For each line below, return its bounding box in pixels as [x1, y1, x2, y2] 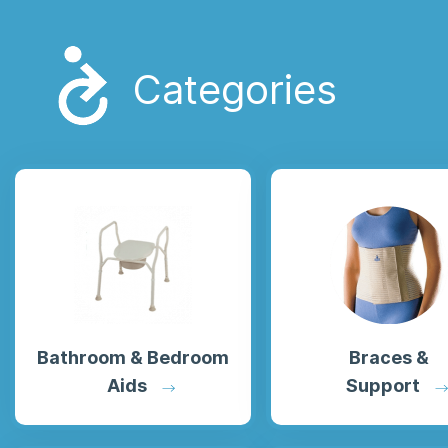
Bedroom [147, 347, 229, 369]
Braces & [349, 347, 429, 369]
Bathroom [37, 347, 126, 369]
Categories [133, 65, 337, 115]
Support [345, 375, 420, 397]
